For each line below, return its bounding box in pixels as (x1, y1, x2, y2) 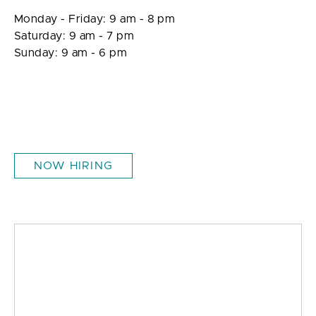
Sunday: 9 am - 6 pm (14, 47, 130, 59)
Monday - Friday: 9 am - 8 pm (14, 13, 176, 25)
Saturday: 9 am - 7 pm (14, 30, 138, 42)
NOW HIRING (33, 159, 114, 171)
